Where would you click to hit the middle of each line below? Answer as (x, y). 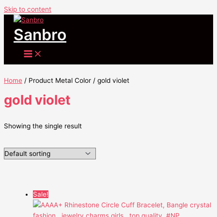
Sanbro (40, 35)
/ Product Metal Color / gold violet (76, 80)
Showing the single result (43, 126)
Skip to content (28, 9)
